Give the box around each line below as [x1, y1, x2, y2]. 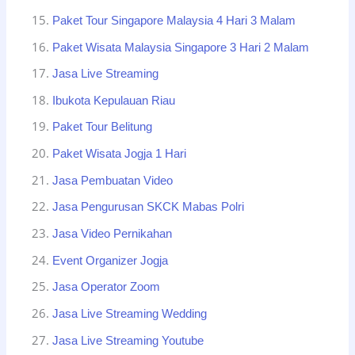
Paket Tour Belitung [52, 120, 153, 134]
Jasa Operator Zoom [52, 281, 161, 294]
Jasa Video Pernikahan [52, 227, 173, 241]
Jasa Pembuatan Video [52, 174, 174, 187]
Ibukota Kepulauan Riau [52, 94, 176, 107]
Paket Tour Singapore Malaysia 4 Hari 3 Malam [52, 13, 296, 27]
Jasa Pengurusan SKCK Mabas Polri [52, 200, 245, 214]
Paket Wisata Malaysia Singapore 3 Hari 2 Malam [52, 40, 310, 54]
